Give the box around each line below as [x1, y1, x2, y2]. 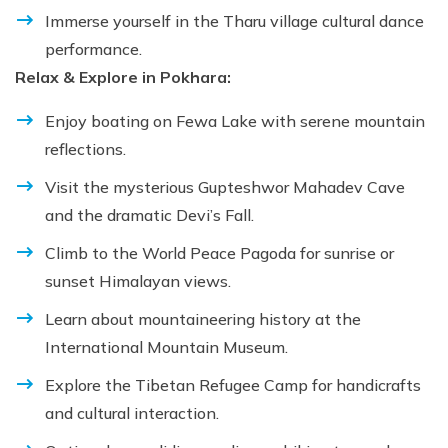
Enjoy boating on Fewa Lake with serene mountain [45, 110, 425, 131]
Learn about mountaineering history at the [45, 308, 361, 329]
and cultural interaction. [45, 402, 219, 423]
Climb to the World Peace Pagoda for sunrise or [45, 242, 394, 263]
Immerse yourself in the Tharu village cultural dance [45, 10, 424, 31]
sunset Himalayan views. [45, 270, 231, 291]
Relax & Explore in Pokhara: [15, 66, 231, 87]
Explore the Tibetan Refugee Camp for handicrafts [45, 374, 421, 395]
